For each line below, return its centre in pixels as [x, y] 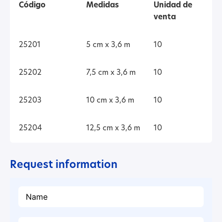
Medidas [102, 6]
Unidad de [173, 6]
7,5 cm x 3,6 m [111, 73]
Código [32, 6]
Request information [64, 166]
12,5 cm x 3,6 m [113, 129]
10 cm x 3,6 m [110, 101]
